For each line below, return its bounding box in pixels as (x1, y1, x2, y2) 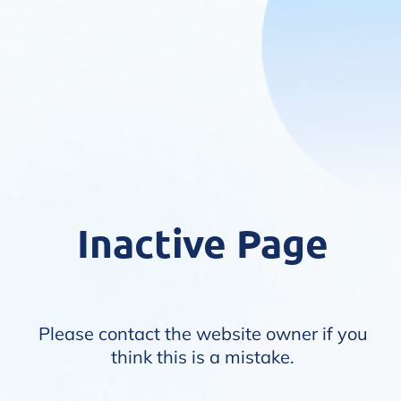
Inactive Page (77, 218, 328, 268)
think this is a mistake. (111, 346, 294, 368)
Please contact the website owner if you (38, 322, 368, 345)
